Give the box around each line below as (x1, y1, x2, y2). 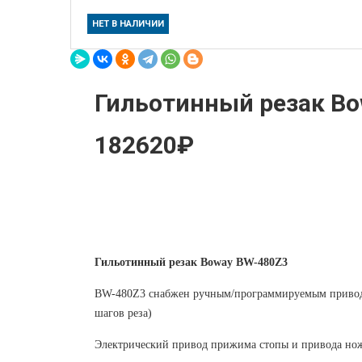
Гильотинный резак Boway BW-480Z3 (95, 255, 291, 268)
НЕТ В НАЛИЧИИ (92, 18, 164, 29)
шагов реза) (95, 306, 152, 319)
